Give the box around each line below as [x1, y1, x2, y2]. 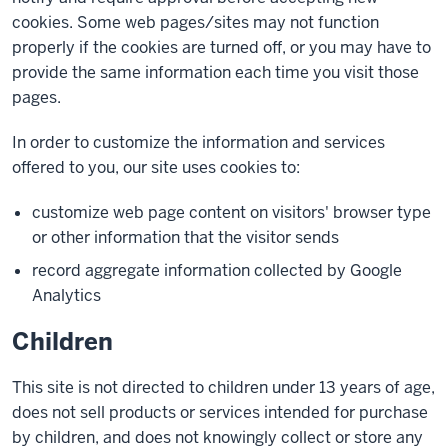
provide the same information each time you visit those [12, 62, 419, 83]
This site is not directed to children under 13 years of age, [12, 377, 435, 398]
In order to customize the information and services [12, 132, 385, 153]
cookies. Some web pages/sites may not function [12, 12, 379, 33]
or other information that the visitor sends [32, 227, 339, 248]
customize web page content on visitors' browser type [32, 202, 431, 223]
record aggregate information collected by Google [32, 260, 402, 281]
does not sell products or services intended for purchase [12, 402, 428, 423]
